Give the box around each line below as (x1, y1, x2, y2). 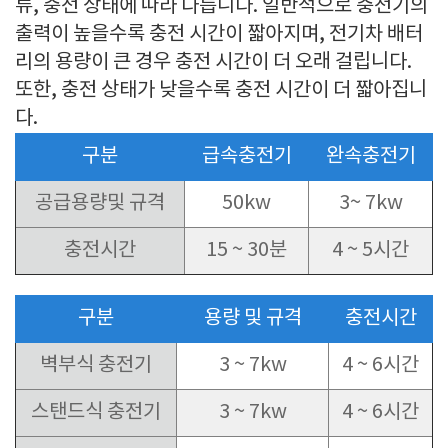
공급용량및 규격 (35, 192, 165, 215)
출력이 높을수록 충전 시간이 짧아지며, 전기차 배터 (15, 23, 423, 46)
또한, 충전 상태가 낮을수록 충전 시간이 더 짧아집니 (15, 79, 427, 102)
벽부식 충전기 (40, 354, 152, 377)
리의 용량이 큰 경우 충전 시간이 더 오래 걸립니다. (15, 51, 412, 74)
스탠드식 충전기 (31, 401, 161, 424)
